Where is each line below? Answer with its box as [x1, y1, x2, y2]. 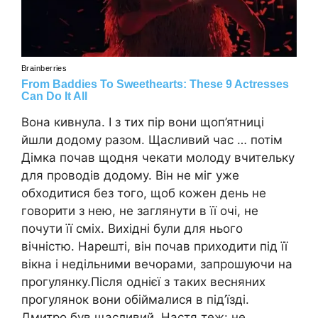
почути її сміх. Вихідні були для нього [21, 221, 243, 236]
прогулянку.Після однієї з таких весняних [21, 274, 265, 289]
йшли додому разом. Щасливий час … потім [21, 132, 283, 147]
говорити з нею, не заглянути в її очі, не [21, 203, 258, 218]
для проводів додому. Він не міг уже [21, 168, 239, 182]
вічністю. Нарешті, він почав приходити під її [21, 238, 287, 253]
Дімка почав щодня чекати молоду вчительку [21, 150, 295, 165]
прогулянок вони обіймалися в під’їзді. [21, 292, 249, 307]
